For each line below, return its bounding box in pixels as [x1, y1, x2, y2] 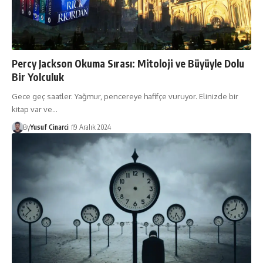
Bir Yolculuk [12, 70, 64, 83]
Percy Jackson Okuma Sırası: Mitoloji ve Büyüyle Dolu [12, 56, 244, 70]
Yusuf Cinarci [29, 122, 69, 131]
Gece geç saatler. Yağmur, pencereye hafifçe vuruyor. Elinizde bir [12, 91, 238, 101]
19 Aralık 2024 [71, 122, 111, 131]
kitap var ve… [12, 104, 58, 114]
